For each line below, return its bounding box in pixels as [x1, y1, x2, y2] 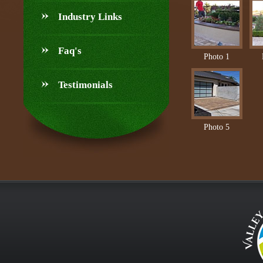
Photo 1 [204, 52, 230, 61]
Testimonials [58, 79, 113, 90]
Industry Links [58, 11, 122, 22]
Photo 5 [204, 123, 230, 131]
